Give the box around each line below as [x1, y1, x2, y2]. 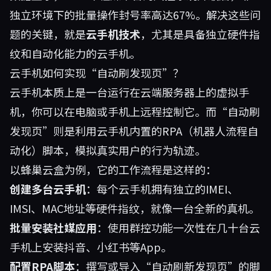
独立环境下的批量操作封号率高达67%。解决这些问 [10, 7, 261, 22]
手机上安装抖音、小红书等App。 [10, 239, 172, 255]
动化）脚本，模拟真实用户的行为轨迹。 [10, 142, 206, 158]
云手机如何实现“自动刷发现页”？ [10, 65, 184, 80]
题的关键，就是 [10, 26, 86, 42]
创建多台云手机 [10, 181, 86, 197]
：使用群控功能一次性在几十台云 [97, 220, 260, 235]
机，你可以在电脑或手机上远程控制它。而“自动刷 [10, 103, 260, 119]
